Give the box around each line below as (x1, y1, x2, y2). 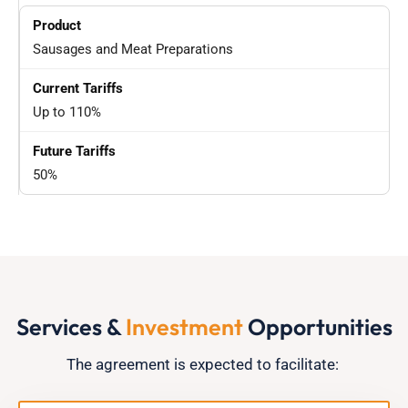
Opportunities (242, 312, 393, 342)
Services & (15, 312, 126, 342)
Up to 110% (33, 104, 101, 121)
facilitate (274, 355, 335, 374)
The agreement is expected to (66, 355, 275, 374)
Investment (125, 312, 243, 342)
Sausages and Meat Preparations (33, 41, 233, 58)
